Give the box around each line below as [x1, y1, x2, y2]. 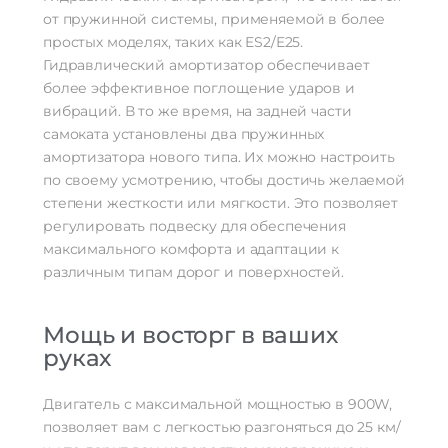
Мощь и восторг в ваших [43, 321, 338, 350]
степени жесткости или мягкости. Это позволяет [43, 194, 398, 213]
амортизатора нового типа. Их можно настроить [43, 148, 395, 167]
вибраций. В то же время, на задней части [43, 102, 352, 121]
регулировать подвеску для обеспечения [43, 217, 346, 236]
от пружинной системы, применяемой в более [43, 10, 386, 29]
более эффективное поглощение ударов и [43, 79, 355, 98]
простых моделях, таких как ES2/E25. [43, 33, 304, 52]
